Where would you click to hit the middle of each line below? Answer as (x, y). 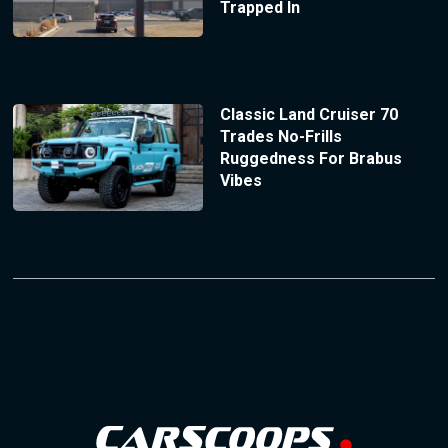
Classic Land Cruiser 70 (308, 115)
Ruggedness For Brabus (310, 159)
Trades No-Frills (280, 137)
